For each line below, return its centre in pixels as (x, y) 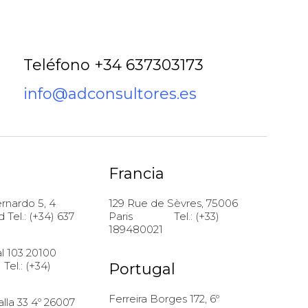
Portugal (142, 269)
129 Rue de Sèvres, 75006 (173, 203)
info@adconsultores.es (110, 94)
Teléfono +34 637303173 (114, 65)
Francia (136, 174)
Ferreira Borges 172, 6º (164, 299)
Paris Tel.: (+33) (164, 217)
